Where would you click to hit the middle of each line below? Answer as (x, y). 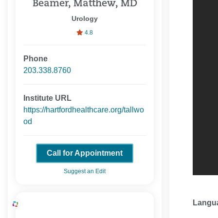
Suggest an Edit (85, 172)
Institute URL (47, 98)
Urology (85, 19)
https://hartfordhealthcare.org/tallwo (83, 110)
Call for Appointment (85, 153)
